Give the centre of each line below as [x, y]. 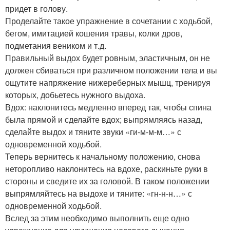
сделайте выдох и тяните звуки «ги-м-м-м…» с [93, 132]
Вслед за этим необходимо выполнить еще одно [97, 218]
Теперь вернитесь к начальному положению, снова [103, 157]
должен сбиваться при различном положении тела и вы [111, 70]
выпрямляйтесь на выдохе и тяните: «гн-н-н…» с [99, 194]
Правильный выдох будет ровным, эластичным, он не [108, 58]
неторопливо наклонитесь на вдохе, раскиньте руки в [107, 169]
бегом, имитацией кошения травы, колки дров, [94, 33]
